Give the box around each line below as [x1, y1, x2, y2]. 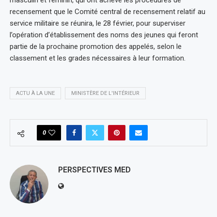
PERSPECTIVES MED [58, 165, 131, 174]
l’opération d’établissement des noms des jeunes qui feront [10, 30, 198, 39]
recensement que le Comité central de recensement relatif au [10, 7, 205, 16]
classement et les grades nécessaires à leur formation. [10, 53, 186, 62]
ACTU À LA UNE [16, 90, 55, 96]
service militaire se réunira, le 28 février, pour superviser [10, 18, 186, 28]
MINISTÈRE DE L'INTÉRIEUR [71, 90, 139, 96]
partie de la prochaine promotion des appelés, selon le [10, 42, 182, 51]
